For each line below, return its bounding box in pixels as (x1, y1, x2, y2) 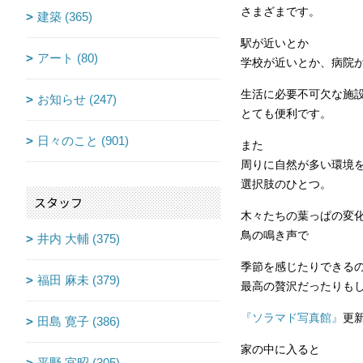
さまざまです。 (241, 6, 320, 19)
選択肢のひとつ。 (241, 178, 331, 191)
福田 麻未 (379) (37, 273, 120, 288)
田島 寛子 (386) (37, 314, 120, 329)
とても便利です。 (241, 108, 331, 121)
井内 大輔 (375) (37, 232, 120, 246)
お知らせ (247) (37, 92, 117, 107)
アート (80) (37, 51, 98, 66)
